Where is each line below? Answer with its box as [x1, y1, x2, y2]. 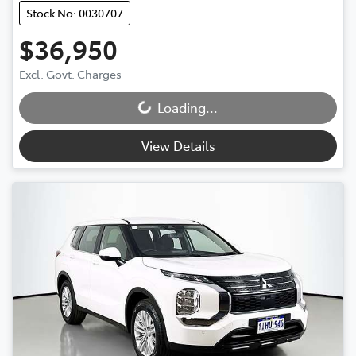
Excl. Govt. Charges [19, 66, 122, 83]
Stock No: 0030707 [26, 5, 123, 21]
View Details [141, 137, 215, 155]
